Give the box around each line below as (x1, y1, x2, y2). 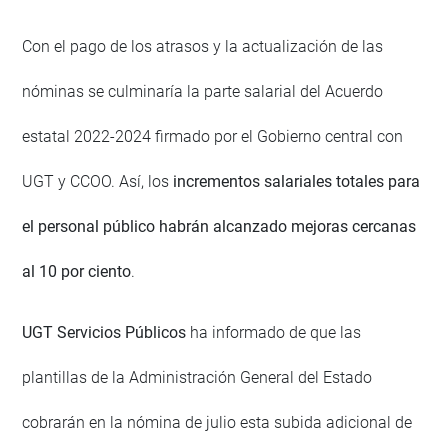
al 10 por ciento (22, 261, 132, 281)
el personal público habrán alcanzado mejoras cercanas (22, 216, 417, 236)
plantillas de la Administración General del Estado (22, 367, 373, 387)
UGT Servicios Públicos (22, 322, 187, 342)
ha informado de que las (186, 322, 362, 342)
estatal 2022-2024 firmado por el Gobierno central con (22, 126, 404, 146)
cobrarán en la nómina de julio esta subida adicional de (22, 412, 413, 432)
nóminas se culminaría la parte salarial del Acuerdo (22, 81, 384, 101)
